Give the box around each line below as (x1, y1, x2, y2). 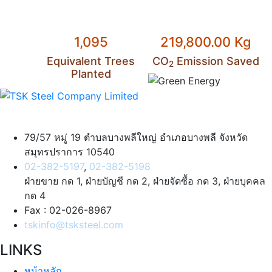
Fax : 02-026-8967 (24, 204, 112, 217)
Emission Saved (173, 54, 259, 67)
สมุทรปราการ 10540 (24, 146, 115, 158)
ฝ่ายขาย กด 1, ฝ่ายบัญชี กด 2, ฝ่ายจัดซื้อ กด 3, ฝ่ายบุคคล (24, 175, 265, 188)
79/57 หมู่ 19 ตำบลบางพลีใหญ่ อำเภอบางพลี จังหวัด (24, 131, 248, 144)
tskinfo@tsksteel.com (24, 219, 123, 231)
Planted (70, 67, 111, 80)
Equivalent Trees (47, 54, 135, 67)
